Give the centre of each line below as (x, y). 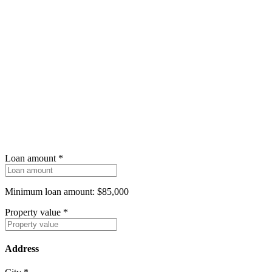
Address (22, 249)
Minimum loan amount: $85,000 (67, 191)
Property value (33, 212)
